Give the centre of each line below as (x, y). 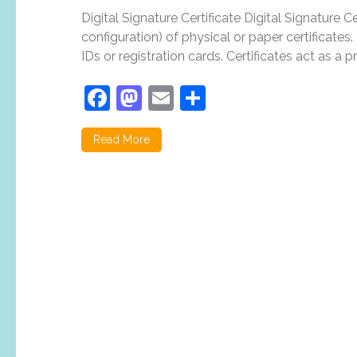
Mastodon (200, 98)
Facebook (167, 98)
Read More (122, 139)
